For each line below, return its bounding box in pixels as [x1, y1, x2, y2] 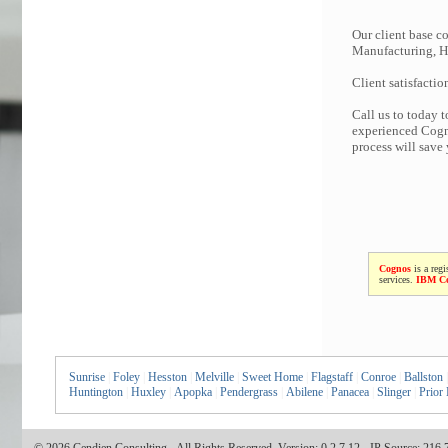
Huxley [130, 385, 166, 399]
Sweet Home [241, 370, 303, 384]
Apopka [173, 385, 212, 399]
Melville [194, 370, 234, 384]
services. [379, 274, 416, 285]
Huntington [68, 385, 123, 399]
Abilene [285, 385, 323, 399]
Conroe [360, 370, 396, 384]
